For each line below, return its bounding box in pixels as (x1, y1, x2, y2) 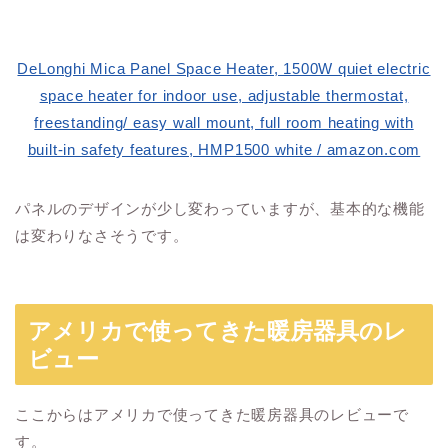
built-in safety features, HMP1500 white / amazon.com (27, 141, 421, 159)
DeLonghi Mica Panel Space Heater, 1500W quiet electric (17, 60, 431, 78)
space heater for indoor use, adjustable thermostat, (39, 87, 409, 105)
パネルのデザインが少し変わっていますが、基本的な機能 (15, 200, 425, 218)
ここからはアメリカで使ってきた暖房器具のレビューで (15, 405, 409, 423)
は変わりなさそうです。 (15, 227, 189, 245)
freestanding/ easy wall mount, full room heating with (34, 114, 414, 132)
